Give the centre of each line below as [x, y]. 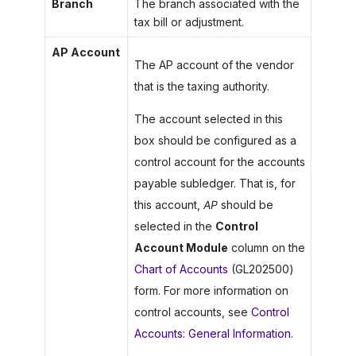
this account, [168, 204]
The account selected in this [208, 118]
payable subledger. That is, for [215, 183]
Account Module [181, 247]
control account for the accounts [219, 161]
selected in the [174, 226]
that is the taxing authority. [201, 86]
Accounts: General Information [212, 333]
